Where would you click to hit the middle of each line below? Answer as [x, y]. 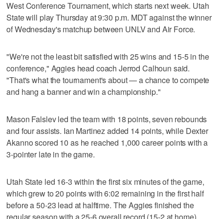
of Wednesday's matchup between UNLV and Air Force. [101, 29]
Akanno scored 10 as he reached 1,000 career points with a [107, 142]
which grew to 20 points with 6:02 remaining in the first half [105, 193]
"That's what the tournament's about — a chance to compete [108, 80]
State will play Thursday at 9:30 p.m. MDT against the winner [109, 17]
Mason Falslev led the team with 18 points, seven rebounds [107, 119]
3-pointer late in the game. [51, 154]
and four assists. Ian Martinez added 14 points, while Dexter [107, 131]
